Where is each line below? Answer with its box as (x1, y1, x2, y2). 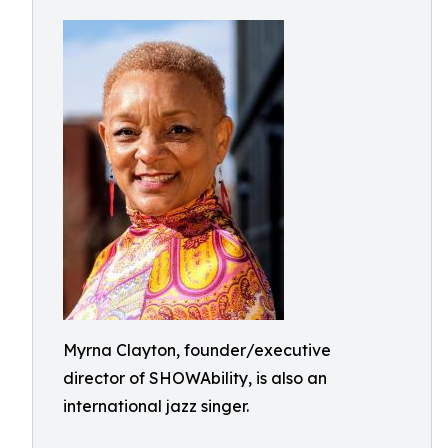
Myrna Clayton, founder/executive (63, 340, 331, 360)
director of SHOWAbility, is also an (63, 368, 327, 388)
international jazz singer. (63, 396, 249, 416)
